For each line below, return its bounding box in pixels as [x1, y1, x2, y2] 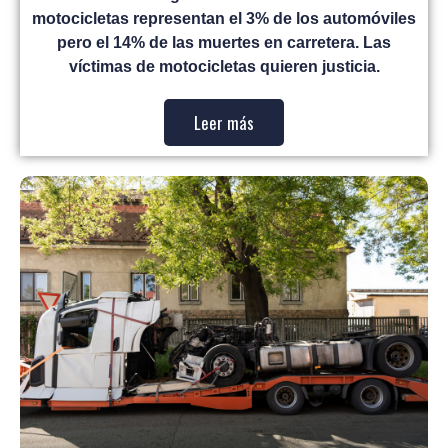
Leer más [194, 110, 254, 136]
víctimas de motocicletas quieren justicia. [68, 58, 380, 76]
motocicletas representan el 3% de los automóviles [32, 10, 416, 28]
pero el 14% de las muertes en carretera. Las [57, 34, 391, 52]
